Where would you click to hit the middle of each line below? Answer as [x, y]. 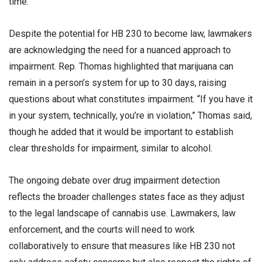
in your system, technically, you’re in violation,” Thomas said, [130, 116]
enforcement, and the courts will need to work [102, 230]
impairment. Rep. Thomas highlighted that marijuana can [121, 67]
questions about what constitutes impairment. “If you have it [131, 99]
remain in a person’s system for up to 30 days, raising [118, 83]
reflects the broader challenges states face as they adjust [127, 197]
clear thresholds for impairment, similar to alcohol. [111, 149]
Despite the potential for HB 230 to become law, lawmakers [130, 34]
